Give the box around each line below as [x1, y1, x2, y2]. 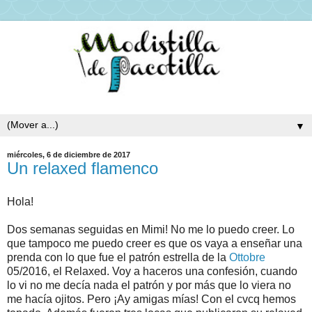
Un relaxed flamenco [7, 159, 158, 178]
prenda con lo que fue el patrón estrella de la [7, 251, 229, 264]
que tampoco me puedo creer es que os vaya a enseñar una [7, 237, 302, 250]
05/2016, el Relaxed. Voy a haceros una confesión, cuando [7, 265, 297, 278]
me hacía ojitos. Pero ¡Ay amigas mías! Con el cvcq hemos [7, 293, 296, 306]
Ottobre [229, 251, 265, 264]
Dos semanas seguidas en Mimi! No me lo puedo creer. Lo [7, 224, 295, 236]
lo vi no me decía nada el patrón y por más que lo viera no [7, 279, 291, 292]
